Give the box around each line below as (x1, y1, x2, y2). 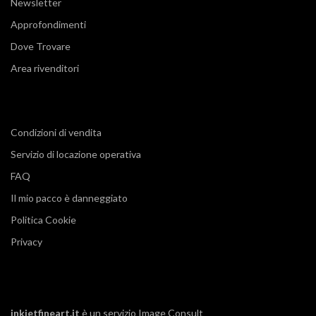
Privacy (11, 235, 42, 248)
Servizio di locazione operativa (11, 147, 141, 160)
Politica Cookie (11, 213, 76, 226)
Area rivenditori (11, 61, 79, 74)
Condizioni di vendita (11, 126, 102, 138)
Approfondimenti (11, 18, 86, 30)
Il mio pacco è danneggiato (11, 191, 128, 204)
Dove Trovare (11, 39, 71, 52)
